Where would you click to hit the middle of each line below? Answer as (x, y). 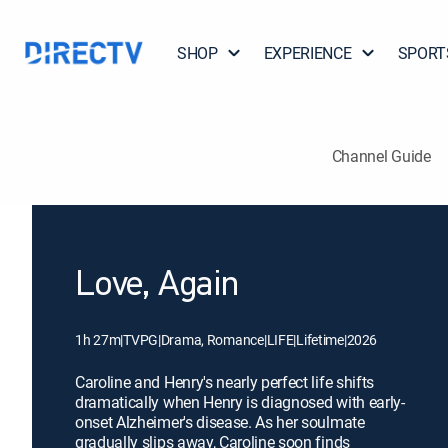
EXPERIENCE (307, 53)
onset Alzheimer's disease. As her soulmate (220, 422)
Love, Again (157, 286)
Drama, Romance (212, 339)
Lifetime (320, 339)
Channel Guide (381, 155)
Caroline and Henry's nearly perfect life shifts (224, 382)
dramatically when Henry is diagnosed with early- (240, 402)
